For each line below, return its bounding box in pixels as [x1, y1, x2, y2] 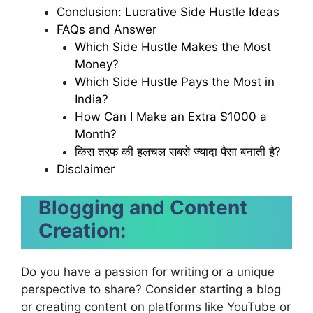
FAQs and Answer [57, 22, 156, 36]
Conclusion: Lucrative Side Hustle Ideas [57, 5, 279, 19]
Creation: [38, 218, 126, 242]
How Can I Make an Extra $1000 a [74, 110, 267, 124]
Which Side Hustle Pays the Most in [74, 75, 275, 89]
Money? [74, 57, 119, 71]
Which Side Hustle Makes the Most [74, 40, 271, 54]
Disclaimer [57, 162, 115, 176]
